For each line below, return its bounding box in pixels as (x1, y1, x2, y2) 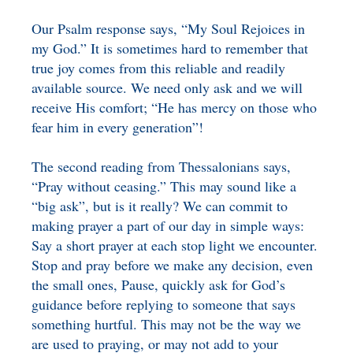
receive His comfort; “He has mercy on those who (32, 98, 318, 117)
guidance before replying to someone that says (32, 295, 296, 314)
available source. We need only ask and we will (32, 78, 303, 97)
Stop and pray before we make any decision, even (32, 255, 314, 274)
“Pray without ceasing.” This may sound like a (32, 176, 297, 195)
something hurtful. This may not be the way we (32, 314, 302, 333)
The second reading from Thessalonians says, (32, 157, 292, 176)
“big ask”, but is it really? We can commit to (32, 196, 288, 215)
